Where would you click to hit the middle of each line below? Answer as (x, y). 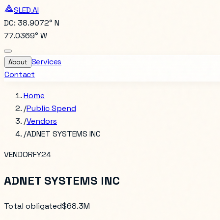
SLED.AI (26, 10)
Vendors (42, 121)
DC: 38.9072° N (32, 23)
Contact (20, 74)
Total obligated (33, 206)
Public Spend (51, 108)
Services (46, 62)
